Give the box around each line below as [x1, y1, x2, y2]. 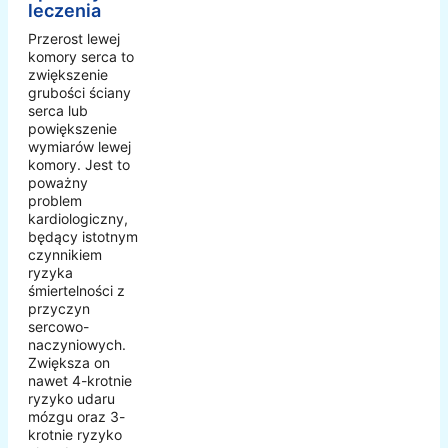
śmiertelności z [28, 282, 125, 300]
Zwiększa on [28, 354, 110, 372]
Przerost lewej [28, 30, 120, 48]
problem [28, 192, 82, 210]
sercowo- [28, 318, 89, 336]
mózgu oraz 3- [28, 408, 125, 426]
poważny [28, 174, 88, 192]
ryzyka [28, 264, 73, 282]
